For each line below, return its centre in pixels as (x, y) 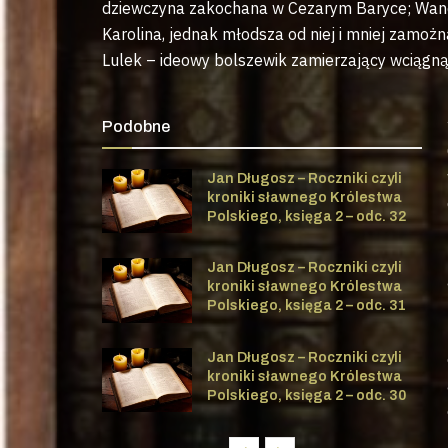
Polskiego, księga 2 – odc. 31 (306, 306)
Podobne (136, 126)
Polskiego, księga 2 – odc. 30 (306, 395)
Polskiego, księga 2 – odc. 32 (306, 216)
